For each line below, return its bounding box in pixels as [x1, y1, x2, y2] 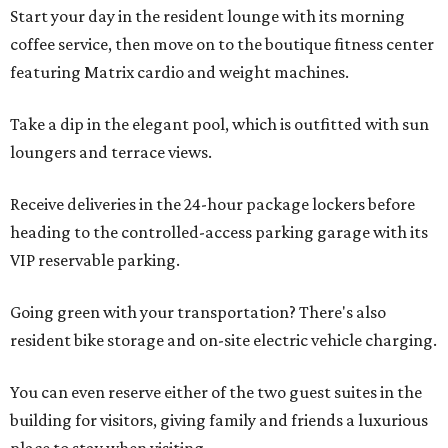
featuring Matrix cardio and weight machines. [10, 62, 349, 83]
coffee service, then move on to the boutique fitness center [10, 34, 434, 55]
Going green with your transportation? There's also [10, 302, 386, 323]
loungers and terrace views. [10, 142, 212, 163]
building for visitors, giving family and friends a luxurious [10, 410, 428, 431]
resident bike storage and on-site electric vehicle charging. [10, 330, 437, 351]
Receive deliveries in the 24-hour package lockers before [10, 194, 415, 215]
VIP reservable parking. [10, 250, 180, 271]
